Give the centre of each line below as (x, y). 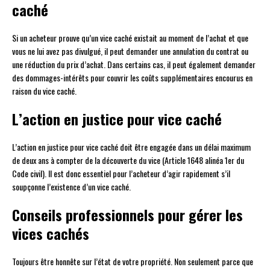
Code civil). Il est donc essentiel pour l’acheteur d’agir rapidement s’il (121, 174)
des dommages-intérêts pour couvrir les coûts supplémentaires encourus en (132, 78)
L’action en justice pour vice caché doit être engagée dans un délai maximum (131, 147)
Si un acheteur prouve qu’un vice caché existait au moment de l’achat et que (130, 38)
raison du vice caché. (44, 91)
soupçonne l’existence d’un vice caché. (71, 187)
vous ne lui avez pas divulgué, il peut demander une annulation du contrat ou (130, 51)
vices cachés (51, 234)
